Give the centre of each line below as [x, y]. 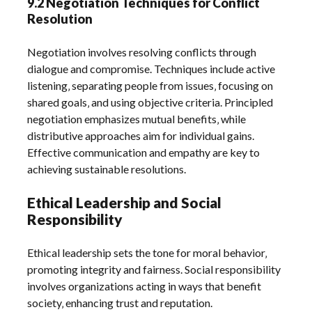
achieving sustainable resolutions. [107, 169]
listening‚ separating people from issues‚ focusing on [150, 86]
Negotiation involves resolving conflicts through [142, 52]
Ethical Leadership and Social [125, 203]
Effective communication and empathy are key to [144, 153]
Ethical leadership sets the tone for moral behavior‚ [147, 253]
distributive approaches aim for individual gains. [141, 136]
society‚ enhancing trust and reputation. [120, 303]
